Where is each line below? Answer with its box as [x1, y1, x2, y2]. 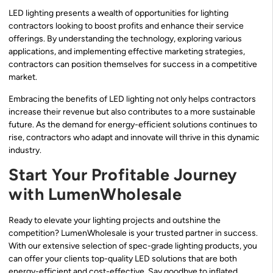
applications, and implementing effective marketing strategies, [9, 46, 245, 57]
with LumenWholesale [9, 183, 182, 204]
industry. [9, 144, 41, 155]
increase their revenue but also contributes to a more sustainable [9, 106, 255, 117]
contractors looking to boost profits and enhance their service [9, 21, 244, 32]
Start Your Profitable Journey [9, 164, 238, 185]
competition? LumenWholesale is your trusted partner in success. [9, 227, 258, 238]
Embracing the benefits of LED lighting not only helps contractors [9, 93, 256, 104]
